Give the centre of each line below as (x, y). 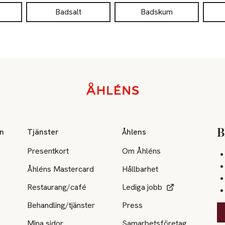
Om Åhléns (142, 151)
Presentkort (48, 151)
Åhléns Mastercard (61, 169)
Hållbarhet (140, 169)
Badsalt (68, 12)
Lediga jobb (142, 187)
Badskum (157, 12)
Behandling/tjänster (61, 205)
